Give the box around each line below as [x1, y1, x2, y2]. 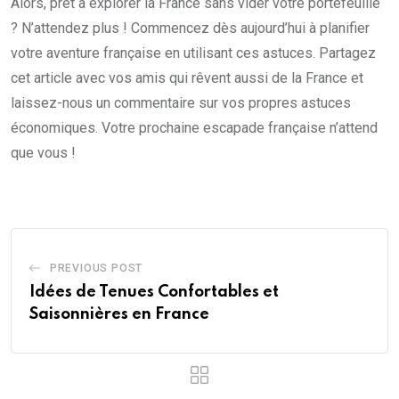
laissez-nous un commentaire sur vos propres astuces [11, 94, 351, 112]
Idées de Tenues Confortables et [29, 284, 279, 301]
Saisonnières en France [29, 306, 209, 323]
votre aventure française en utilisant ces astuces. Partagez [11, 45, 376, 62]
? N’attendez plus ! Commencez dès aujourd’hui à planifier [11, 20, 370, 37]
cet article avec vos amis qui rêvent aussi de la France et [11, 69, 363, 87]
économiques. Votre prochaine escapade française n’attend [11, 119, 378, 137]
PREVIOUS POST [49, 262, 143, 275]
